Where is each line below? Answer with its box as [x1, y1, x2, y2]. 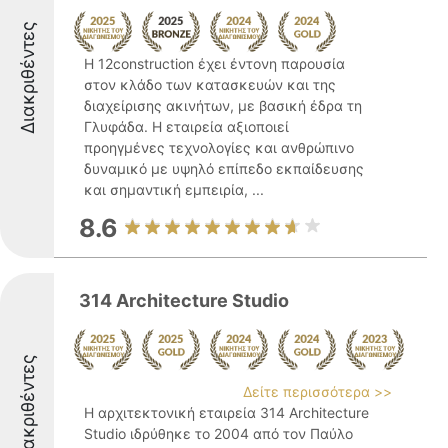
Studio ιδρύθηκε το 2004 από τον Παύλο [84, 425, 353, 442]
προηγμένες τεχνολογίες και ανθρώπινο [84, 139, 354, 156]
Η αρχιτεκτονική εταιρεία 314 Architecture [84, 404, 369, 421]
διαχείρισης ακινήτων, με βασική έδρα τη [84, 97, 362, 114]
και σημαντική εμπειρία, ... [84, 181, 264, 198]
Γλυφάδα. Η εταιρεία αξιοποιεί [84, 118, 289, 135]
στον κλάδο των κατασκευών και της [84, 76, 336, 93]
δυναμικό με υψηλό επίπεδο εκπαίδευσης [84, 160, 364, 177]
